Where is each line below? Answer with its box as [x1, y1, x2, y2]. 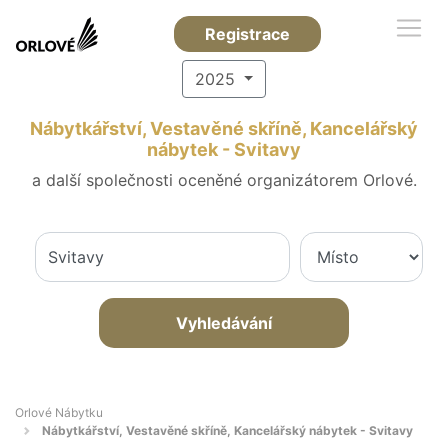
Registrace [205, 24, 290, 44]
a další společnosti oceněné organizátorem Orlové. [31, 170, 417, 190]
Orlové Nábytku [15, 405, 103, 420]
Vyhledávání [176, 313, 272, 333]
